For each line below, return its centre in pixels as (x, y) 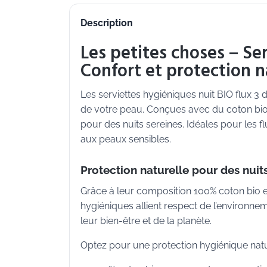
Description (107, 23)
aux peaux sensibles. (126, 139)
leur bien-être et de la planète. (146, 221)
